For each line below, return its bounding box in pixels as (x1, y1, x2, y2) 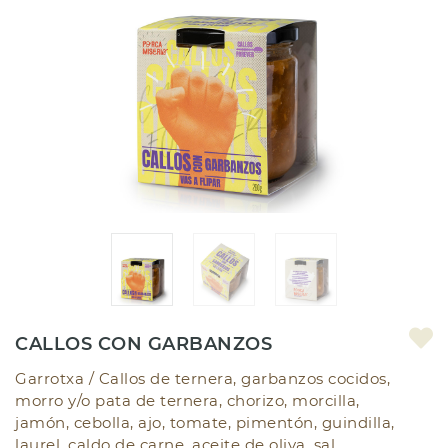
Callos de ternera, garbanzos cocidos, (98, 368, 390, 388)
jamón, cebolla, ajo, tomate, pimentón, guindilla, (15, 412, 395, 432)
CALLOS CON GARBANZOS (15, 332, 272, 355)
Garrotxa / (15, 368, 99, 388)
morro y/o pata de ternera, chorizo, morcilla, (15, 390, 360, 410)
